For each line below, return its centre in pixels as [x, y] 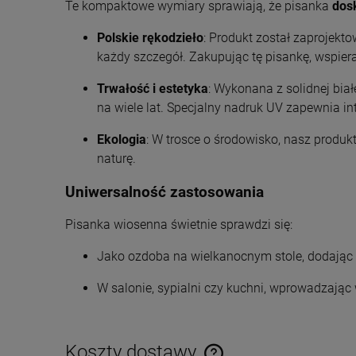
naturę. [116, 159]
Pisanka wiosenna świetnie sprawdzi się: [179, 225]
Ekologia [122, 139]
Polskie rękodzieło [150, 38]
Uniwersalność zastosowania [164, 192]
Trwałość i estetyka [153, 89]
